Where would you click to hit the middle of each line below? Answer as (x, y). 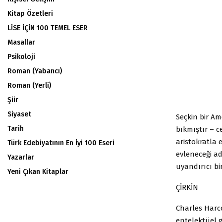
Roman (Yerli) (29, 85)
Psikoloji (21, 57)
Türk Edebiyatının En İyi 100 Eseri (61, 143)
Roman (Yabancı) (35, 71)
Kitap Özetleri (30, 14)
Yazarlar (21, 157)
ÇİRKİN (187, 187)
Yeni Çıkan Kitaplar (38, 172)
